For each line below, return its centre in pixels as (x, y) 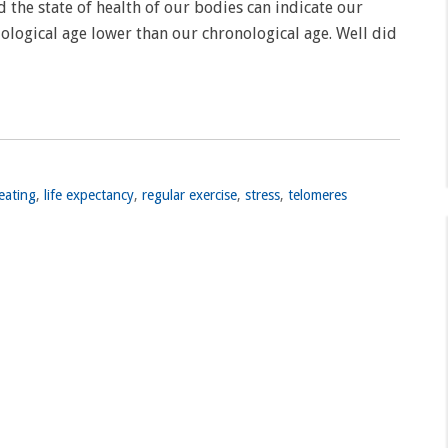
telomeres (317, 195)
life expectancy (89, 195)
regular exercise (189, 195)
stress (262, 195)
